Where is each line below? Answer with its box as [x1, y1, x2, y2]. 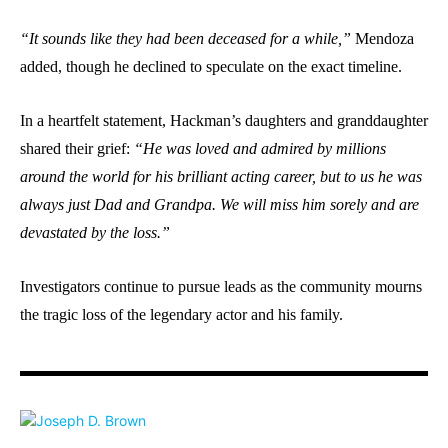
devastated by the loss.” [20, 223, 170, 241]
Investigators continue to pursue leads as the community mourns [20, 277, 422, 295]
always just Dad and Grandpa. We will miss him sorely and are [20, 195, 419, 213]
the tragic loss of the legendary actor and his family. [20, 305, 343, 323]
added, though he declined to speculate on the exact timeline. [20, 57, 402, 75]
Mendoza [355, 29, 414, 47]
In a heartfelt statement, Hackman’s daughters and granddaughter [20, 111, 428, 129]
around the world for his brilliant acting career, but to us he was [20, 167, 422, 185]
